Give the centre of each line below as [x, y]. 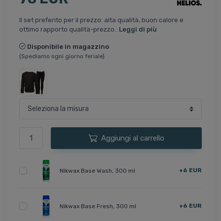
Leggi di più [138, 29]
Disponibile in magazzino [68, 46]
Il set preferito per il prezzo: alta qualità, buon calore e [101, 20]
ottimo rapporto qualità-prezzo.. [69, 29]
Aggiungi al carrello [133, 138]
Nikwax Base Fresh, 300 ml [98, 206]
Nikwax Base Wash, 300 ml [97, 170]
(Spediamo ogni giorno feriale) [62, 56]
